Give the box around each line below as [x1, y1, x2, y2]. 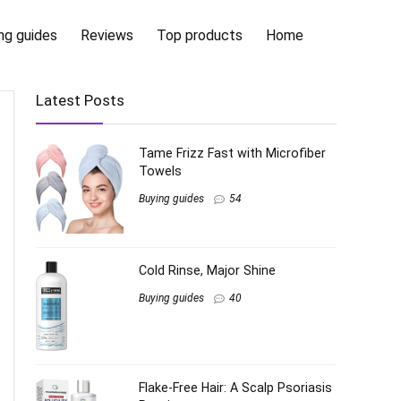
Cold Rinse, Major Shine [139, 263, 276, 277]
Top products [157, 26, 243, 44]
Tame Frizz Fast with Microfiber [139, 146, 326, 160]
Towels [139, 164, 182, 178]
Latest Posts [36, 91, 124, 109]
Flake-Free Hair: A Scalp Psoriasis [139, 380, 332, 395]
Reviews [81, 26, 133, 44]
